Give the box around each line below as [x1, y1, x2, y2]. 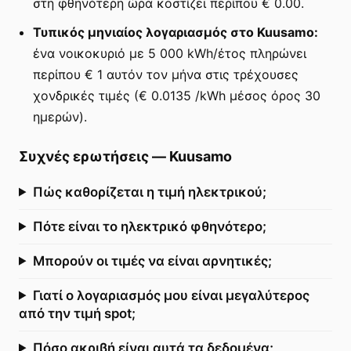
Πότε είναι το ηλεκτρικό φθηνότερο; [32, 218, 266, 234]
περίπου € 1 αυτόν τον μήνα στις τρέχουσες [33, 66, 299, 82]
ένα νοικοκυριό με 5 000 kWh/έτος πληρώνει [33, 45, 306, 61]
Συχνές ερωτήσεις [19, 147, 149, 165]
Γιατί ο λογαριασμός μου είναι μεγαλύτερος [32, 287, 309, 303]
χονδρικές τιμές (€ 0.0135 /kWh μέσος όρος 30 [33, 87, 320, 103]
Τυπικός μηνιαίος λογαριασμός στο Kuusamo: [33, 24, 318, 40]
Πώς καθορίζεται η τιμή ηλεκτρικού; [32, 183, 266, 200]
